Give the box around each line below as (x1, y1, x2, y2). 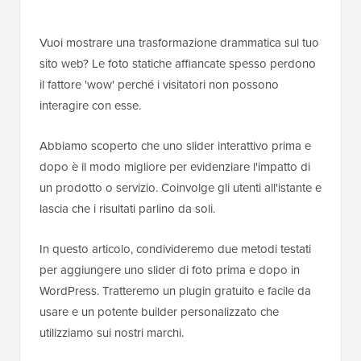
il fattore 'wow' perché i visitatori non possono (39, 76, 279, 93)
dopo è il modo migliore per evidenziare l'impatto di (39, 158, 310, 176)
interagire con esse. (39, 97, 141, 114)
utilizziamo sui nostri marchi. (39, 324, 184, 342)
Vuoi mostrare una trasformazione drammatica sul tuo (39, 34, 319, 52)
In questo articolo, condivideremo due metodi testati (39, 240, 311, 258)
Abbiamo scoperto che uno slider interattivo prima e (39, 137, 311, 155)
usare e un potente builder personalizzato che (39, 303, 279, 321)
